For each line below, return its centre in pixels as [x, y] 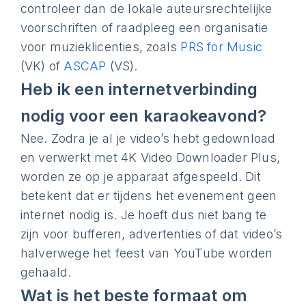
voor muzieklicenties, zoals [100, 47]
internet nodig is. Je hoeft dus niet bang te [143, 215]
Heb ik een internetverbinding [139, 89]
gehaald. [46, 272]
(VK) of [42, 66]
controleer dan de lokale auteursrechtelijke [146, 9]
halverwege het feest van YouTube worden [147, 253]
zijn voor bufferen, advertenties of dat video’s [151, 234]
